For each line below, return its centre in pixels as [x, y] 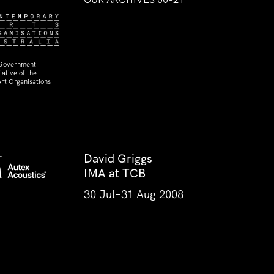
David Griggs [118, 159]
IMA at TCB [115, 173]
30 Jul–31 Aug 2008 [134, 194]
